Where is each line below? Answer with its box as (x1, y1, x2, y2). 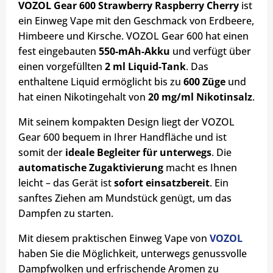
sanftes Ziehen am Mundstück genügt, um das (18, 191, 232, 205)
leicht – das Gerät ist (18, 176, 114, 190)
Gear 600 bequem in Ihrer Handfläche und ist (18, 130, 227, 144)
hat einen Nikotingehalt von (18, 90, 148, 104)
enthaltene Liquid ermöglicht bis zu (18, 75, 183, 89)
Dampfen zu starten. (18, 207, 113, 221)
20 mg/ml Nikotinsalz (148, 90, 252, 104)
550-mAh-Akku (96, 44, 170, 58)
